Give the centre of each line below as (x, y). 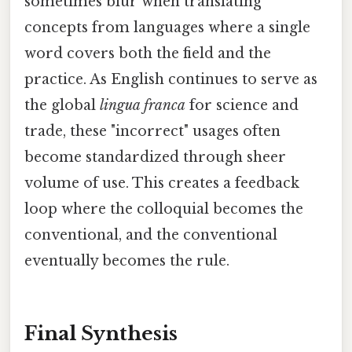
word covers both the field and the (148, 53)
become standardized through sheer (155, 157)
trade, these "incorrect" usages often (152, 131)
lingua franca (143, 105)
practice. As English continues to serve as (171, 79)
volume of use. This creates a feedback (162, 183)
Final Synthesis (101, 333)
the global (62, 105)
